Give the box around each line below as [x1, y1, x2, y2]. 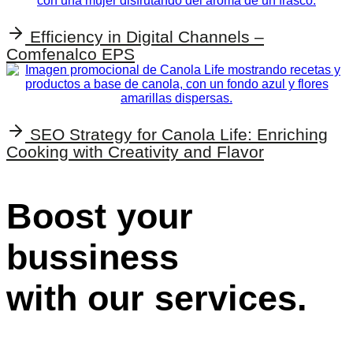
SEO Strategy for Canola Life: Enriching [30, 124, 328, 143]
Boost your [6, 195, 193, 236]
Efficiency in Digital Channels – [30, 27, 264, 46]
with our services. [6, 277, 307, 318]
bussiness [6, 236, 179, 277]
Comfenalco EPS [6, 44, 135, 63]
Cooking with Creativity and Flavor [6, 142, 264, 161]
